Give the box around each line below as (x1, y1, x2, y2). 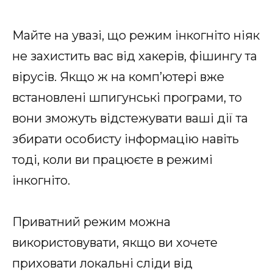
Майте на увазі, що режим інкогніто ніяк (12, 27, 260, 43)
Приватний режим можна (12, 214, 171, 229)
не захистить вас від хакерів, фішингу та (12, 48, 257, 63)
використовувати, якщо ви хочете (12, 235, 218, 250)
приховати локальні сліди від (12, 255, 193, 271)
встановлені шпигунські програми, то (12, 90, 242, 105)
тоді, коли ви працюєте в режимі (12, 152, 213, 167)
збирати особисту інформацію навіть (12, 131, 239, 146)
